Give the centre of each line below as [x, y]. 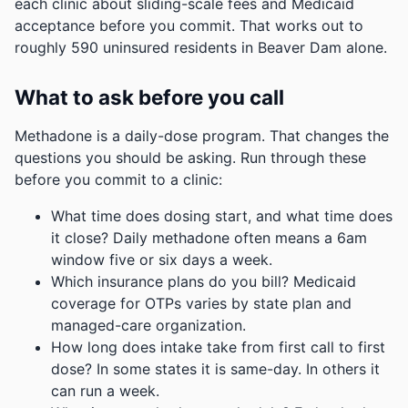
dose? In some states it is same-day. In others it [215, 369]
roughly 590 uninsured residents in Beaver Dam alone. [201, 47]
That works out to [301, 25]
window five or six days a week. [162, 260]
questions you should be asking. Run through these [190, 158]
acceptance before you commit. [125, 25]
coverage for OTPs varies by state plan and [201, 303]
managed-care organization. [148, 325]
